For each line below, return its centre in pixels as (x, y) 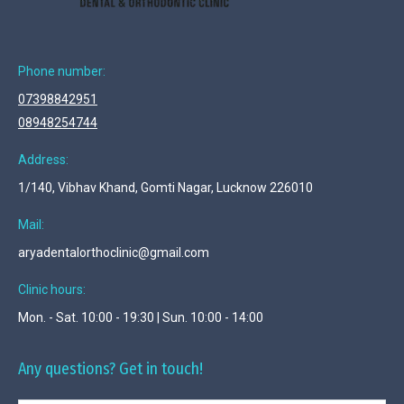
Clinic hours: (52, 290)
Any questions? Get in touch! (110, 369)
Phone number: (62, 72)
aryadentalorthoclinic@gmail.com (114, 253)
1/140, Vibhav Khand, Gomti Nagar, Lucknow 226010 (165, 188)
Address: (43, 160)
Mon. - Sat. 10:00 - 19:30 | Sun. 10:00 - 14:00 (141, 318)
